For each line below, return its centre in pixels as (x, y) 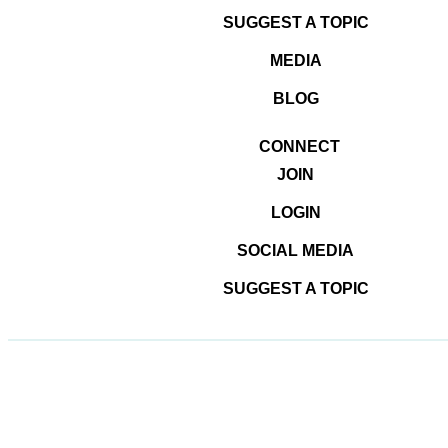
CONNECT (299, 146)
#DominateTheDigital (244, 265)
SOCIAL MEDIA (295, 250)
